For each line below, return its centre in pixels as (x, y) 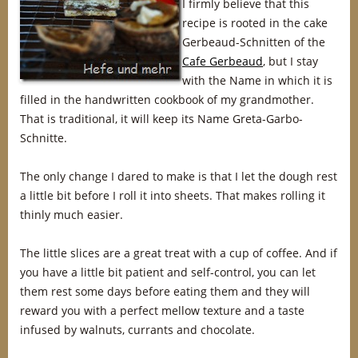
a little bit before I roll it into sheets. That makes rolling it (173, 195)
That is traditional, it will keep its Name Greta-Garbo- (161, 119)
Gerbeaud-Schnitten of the (254, 42)
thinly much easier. (72, 215)
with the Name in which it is (257, 80)
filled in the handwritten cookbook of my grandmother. (167, 99)
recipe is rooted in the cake (255, 23)
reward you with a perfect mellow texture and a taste (162, 310)
